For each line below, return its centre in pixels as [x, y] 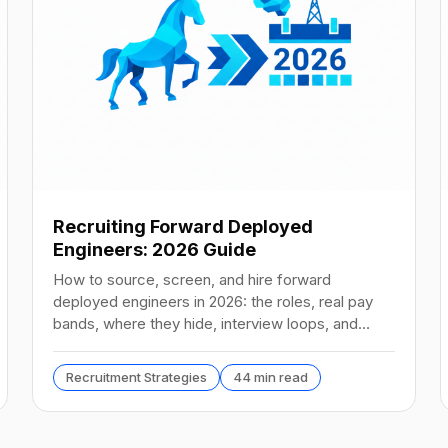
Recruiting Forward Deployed [183, 226]
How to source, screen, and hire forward [192, 279]
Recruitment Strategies [136, 376]
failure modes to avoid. [131, 345]
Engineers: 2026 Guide [154, 249]
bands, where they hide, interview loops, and [205, 323]
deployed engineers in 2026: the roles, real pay [213, 301]
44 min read [270, 376]
